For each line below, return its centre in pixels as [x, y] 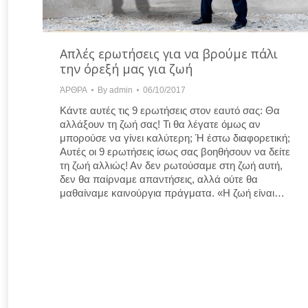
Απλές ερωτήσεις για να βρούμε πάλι [169, 53]
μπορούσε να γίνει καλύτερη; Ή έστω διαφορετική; [175, 137]
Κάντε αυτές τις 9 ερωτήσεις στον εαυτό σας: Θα [170, 110]
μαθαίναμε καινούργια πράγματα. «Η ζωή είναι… [172, 192]
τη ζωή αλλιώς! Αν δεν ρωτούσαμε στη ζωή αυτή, [171, 165]
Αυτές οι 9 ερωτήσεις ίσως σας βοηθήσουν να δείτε [175, 151]
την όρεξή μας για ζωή [126, 68]
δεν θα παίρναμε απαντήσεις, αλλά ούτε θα [159, 179]
